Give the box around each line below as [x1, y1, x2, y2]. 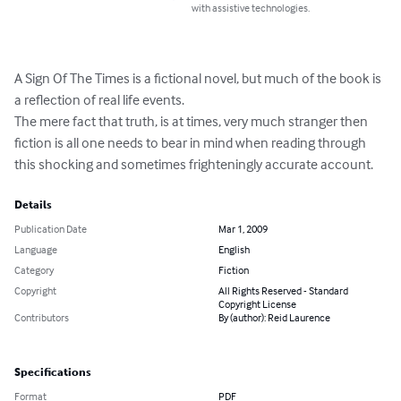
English [218, 243, 250, 257]
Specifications [14, 366, 91, 380]
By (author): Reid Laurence [218, 311, 330, 325]
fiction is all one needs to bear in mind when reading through [14, 133, 369, 152]
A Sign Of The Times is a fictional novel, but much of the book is [14, 69, 384, 88]
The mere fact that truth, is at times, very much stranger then [14, 112, 371, 131]
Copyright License [218, 297, 296, 311]
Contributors [14, 311, 69, 325]
